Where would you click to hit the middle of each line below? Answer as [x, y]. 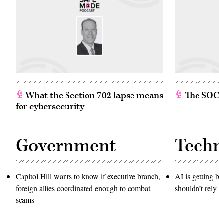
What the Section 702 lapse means [93, 96]
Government [66, 146]
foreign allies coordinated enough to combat [83, 188]
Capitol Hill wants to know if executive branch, [88, 176]
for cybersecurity [50, 107]
